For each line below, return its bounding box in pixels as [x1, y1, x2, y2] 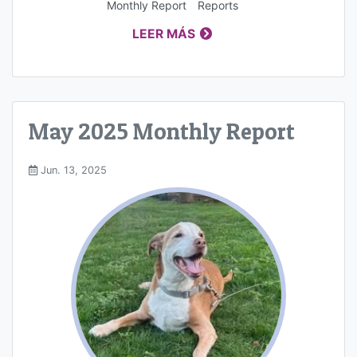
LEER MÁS [132, 26, 196, 42]
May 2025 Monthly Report [29, 117, 295, 146]
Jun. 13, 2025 [37, 164, 107, 177]
